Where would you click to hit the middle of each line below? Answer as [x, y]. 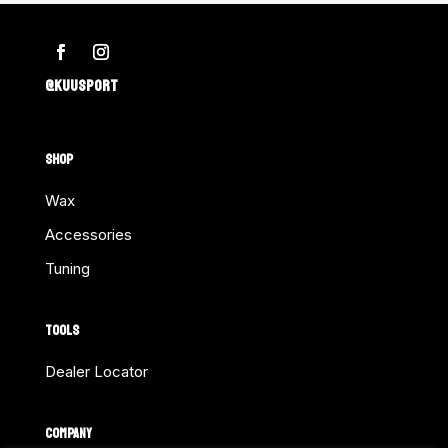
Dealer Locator [96, 372]
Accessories [88, 235]
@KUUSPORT [81, 86]
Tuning [67, 269]
